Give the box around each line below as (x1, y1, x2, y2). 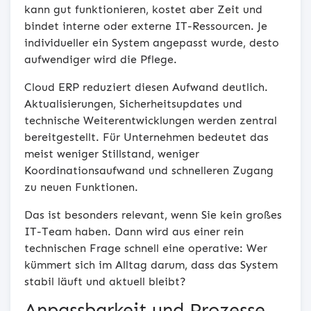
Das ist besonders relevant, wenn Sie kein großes (24, 208, 282, 221)
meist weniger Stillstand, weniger (24, 146, 199, 160)
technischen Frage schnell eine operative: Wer (24, 241, 267, 255)
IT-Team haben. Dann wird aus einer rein (24, 224, 244, 238)
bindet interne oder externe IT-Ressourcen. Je (24, 19, 267, 33)
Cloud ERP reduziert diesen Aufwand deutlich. (24, 80, 268, 94)
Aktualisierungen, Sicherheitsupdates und (24, 96, 242, 110)
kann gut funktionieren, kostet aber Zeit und (24, 2, 262, 16)
